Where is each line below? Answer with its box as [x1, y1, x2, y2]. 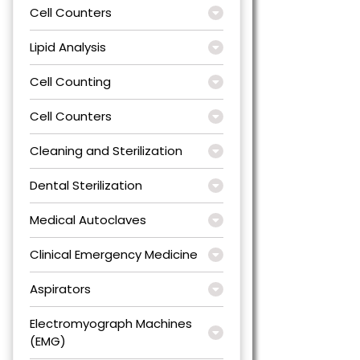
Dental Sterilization [30, 176, 142, 194]
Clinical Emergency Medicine [30, 245, 198, 263]
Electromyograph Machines [30, 314, 192, 332]
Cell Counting [30, 72, 111, 90]
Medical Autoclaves [30, 211, 146, 228]
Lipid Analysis [30, 38, 106, 55]
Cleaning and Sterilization [30, 141, 182, 159]
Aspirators [30, 280, 91, 297]
